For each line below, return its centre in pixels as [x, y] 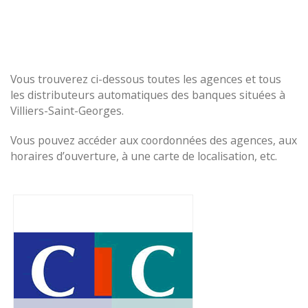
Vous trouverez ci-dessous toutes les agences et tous [146, 79]
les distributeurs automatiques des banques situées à [148, 95]
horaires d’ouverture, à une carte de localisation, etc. [144, 156]
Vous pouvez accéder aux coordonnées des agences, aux [154, 140]
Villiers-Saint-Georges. [67, 111]
